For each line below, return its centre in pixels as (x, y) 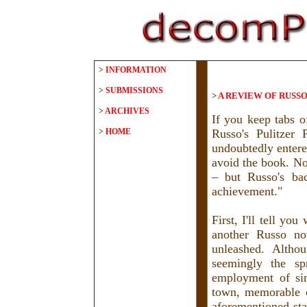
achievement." (247, 191)
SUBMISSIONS (134, 90)
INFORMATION (136, 70)
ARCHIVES (127, 111)
